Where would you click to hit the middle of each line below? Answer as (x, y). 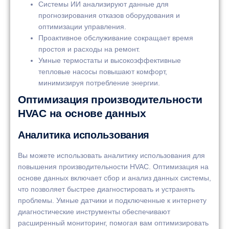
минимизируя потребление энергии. (99, 83)
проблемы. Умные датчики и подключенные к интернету (112, 200)
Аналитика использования (84, 135)
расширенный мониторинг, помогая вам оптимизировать (113, 223)
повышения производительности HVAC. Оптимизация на (113, 166)
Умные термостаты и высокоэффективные (110, 60)
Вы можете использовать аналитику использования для (111, 155)
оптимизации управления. (82, 26)
